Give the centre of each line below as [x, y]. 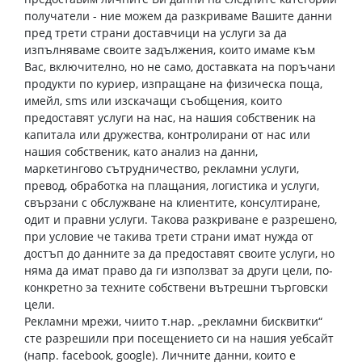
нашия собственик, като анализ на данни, [141, 152]
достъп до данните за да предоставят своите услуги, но [179, 253]
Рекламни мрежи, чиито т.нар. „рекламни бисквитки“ [173, 321]
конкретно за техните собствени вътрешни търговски [176, 287]
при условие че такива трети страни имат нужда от [169, 236]
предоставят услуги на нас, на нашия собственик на [170, 118]
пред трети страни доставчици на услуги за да [156, 33]
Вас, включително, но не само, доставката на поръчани [180, 67]
